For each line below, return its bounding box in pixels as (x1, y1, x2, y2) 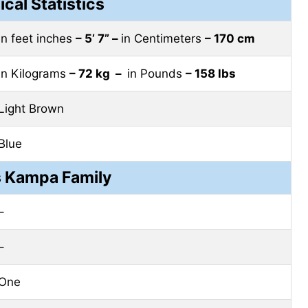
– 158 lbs (186, 67, 236, 81)
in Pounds (127, 67, 186, 81)
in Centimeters (121, 32, 205, 46)
